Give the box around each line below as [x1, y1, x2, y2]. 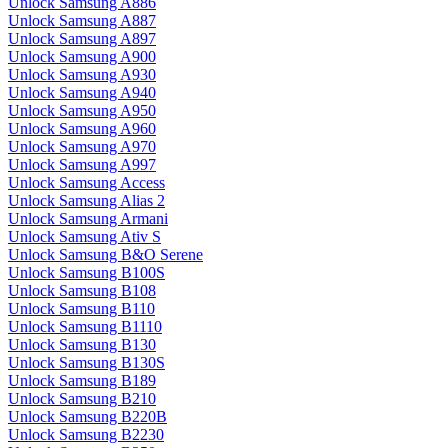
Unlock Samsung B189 [8, 372, 156, 390]
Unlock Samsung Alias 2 [8, 192, 165, 210]
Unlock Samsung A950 [8, 102, 156, 120]
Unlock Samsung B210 [8, 390, 156, 408]
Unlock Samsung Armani [8, 210, 168, 228]
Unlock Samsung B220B [8, 408, 167, 426]
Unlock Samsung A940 [8, 84, 156, 102]
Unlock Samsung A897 [8, 30, 156, 48]
